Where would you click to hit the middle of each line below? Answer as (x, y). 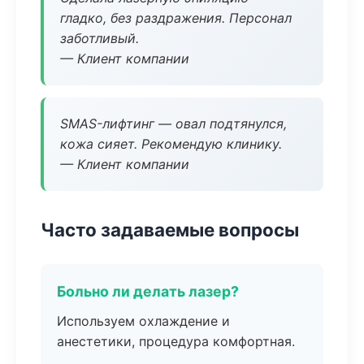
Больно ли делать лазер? (148, 291)
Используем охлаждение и (143, 321)
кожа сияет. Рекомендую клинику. (171, 144)
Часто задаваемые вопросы (170, 230)
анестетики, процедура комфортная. (176, 341)
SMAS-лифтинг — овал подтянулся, (173, 123)
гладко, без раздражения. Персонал (176, 18)
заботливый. (100, 38)
